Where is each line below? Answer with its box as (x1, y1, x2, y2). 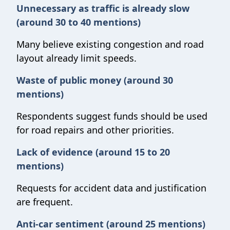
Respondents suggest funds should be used (16, 110, 207, 122)
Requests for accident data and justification (16, 182, 206, 194)
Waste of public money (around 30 (16, 74, 173, 86)
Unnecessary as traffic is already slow (16, 2, 189, 14)
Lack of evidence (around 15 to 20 (16, 146, 170, 158)
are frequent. (16, 196, 74, 208)
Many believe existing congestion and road (16, 38, 204, 50)
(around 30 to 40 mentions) (16, 16, 142, 28)
